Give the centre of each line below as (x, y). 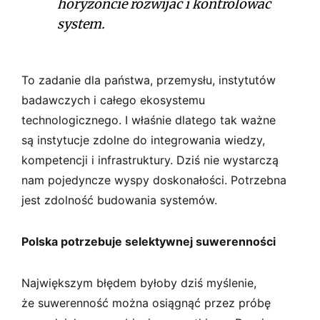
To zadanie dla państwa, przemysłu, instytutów (149, 80)
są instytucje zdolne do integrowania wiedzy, (143, 140)
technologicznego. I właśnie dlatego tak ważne (149, 120)
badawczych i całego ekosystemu (113, 100)
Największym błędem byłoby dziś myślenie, (139, 282)
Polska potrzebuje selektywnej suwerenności (149, 241)
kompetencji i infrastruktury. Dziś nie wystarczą (150, 160)
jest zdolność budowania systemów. (119, 200)
